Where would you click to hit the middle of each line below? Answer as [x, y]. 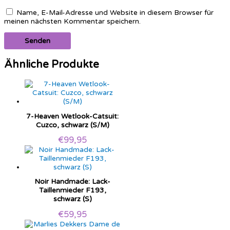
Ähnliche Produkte [52, 65]
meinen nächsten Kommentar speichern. [72, 21]
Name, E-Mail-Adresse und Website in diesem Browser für [115, 12]
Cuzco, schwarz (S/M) [72, 125]
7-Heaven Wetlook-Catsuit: [72, 116]
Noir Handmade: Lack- [72, 182]
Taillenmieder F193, [72, 190]
